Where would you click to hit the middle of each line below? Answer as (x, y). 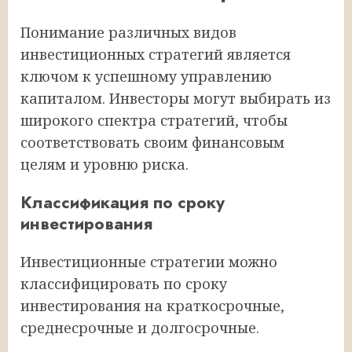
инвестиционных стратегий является (156, 54)
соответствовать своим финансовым (152, 142)
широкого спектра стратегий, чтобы (154, 120)
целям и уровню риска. (104, 164)
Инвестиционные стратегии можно (149, 262)
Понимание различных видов (128, 32)
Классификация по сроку (123, 203)
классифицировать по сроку (124, 284)
